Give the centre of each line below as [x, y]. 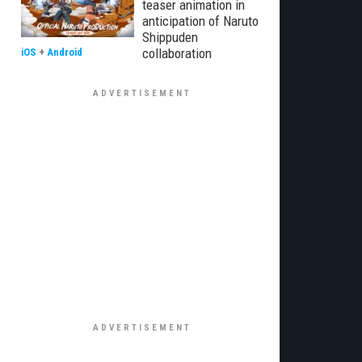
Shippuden [170, 37]
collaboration [177, 53]
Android [65, 52]
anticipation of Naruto [200, 21]
